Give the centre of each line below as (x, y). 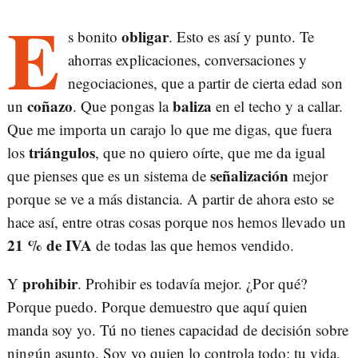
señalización (249, 176)
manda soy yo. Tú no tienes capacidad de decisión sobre (178, 330)
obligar (145, 37)
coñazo (50, 106)
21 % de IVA (50, 245)
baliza (192, 106)
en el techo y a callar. (277, 106)
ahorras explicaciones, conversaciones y (187, 60)
